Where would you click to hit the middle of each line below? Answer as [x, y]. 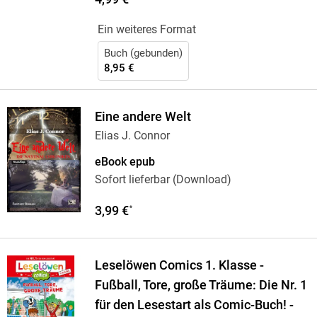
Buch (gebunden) [143, 53]
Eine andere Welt [143, 117]
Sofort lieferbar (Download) [163, 180]
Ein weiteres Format [146, 30]
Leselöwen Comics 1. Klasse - [179, 266]
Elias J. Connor [132, 136]
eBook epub [125, 162]
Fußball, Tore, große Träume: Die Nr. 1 [201, 286]
